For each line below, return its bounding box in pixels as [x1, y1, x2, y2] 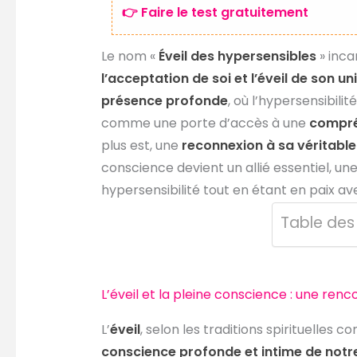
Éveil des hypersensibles [158, 46, 316, 65]
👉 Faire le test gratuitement [122, 3, 309, 22]
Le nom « [100, 46, 159, 65]
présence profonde [100, 91, 228, 110]
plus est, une [100, 135, 182, 155]
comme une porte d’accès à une [100, 113, 309, 132]
